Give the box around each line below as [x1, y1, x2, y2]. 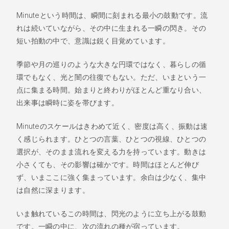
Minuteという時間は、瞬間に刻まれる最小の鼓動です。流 [16, 10, 208, 19]
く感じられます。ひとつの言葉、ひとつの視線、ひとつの [16, 134, 207, 143]
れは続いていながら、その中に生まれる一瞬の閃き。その [16, 23, 207, 32]
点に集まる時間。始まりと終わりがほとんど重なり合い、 [16, 85, 207, 94]
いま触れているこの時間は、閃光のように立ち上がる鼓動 [16, 209, 207, 218]
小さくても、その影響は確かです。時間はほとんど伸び [16, 159, 199, 169]
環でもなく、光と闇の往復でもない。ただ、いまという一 [16, 72, 207, 81]
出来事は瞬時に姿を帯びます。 [16, 98, 119, 107]
